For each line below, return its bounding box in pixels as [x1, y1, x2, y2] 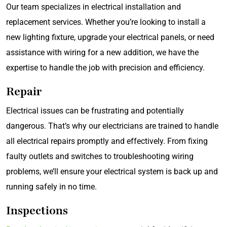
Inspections [6, 202, 68, 218]
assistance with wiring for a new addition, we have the [6, 47, 199, 57]
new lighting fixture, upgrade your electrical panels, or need [6, 32, 214, 42]
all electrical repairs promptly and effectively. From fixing [6, 136, 208, 146]
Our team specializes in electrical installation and [6, 2, 181, 12]
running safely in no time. [6, 181, 97, 192]
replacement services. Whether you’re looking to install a [6, 17, 206, 27]
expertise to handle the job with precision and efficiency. [6, 62, 205, 72]
